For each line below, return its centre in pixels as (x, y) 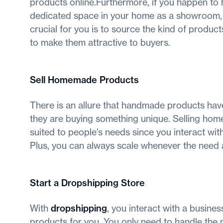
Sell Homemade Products (84, 80)
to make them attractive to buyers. (100, 43)
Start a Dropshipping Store (87, 183)
